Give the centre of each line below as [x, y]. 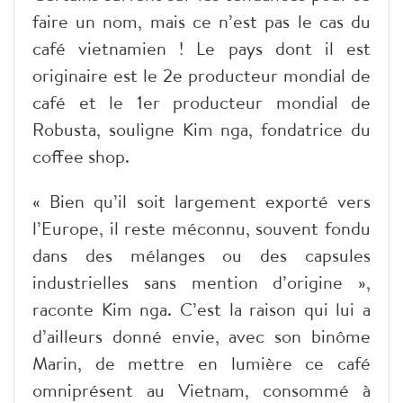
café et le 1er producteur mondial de [201, 102]
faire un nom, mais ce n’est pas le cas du [201, 21]
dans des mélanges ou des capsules [201, 255]
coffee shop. [81, 156]
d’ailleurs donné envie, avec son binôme [201, 336]
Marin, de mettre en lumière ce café [201, 363]
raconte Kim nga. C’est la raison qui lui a [201, 309]
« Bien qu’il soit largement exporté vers [201, 201]
